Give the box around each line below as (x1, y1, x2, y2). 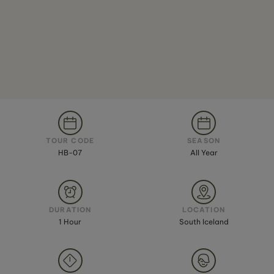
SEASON (187, 136, 221, 145)
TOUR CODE (46, 136, 95, 145)
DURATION (48, 205, 92, 214)
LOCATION (182, 205, 225, 214)
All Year (190, 147, 218, 157)
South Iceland (179, 217, 229, 226)
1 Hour (59, 217, 82, 226)
